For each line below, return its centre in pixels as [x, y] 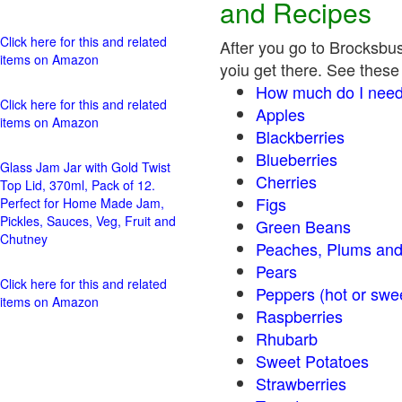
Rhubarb [287, 338]
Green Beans [303, 226]
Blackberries [300, 136]
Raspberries [299, 316]
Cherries [286, 181]
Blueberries [297, 159]
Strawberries [301, 383]
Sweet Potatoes [312, 361]
